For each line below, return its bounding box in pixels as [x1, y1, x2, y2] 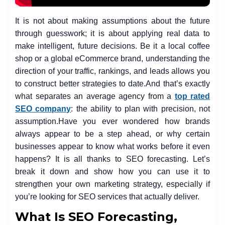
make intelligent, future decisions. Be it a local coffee [15, 42, 210, 51]
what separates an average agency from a [15, 92, 175, 101]
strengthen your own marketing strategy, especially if [15, 180, 210, 189]
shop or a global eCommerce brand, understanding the [15, 54, 210, 63]
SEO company [15, 104, 71, 114]
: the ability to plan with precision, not [71, 104, 210, 114]
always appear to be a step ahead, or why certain [15, 130, 210, 139]
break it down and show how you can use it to [15, 167, 210, 176]
